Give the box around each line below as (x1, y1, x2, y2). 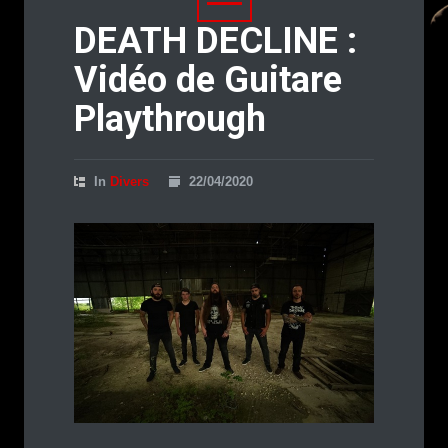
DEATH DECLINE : (74, 20, 357, 63)
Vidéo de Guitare (74, 59, 342, 102)
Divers (110, 174, 149, 190)
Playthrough (74, 98, 266, 141)
